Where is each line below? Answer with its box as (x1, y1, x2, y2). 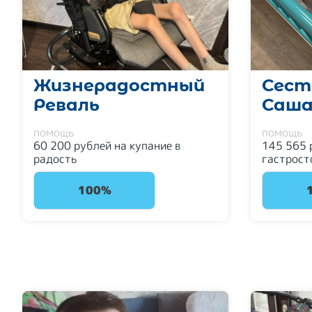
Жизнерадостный (33, 75, 205, 95)
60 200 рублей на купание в (33, 138, 180, 153)
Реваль (33, 95, 100, 115)
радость (33, 151, 77, 166)
